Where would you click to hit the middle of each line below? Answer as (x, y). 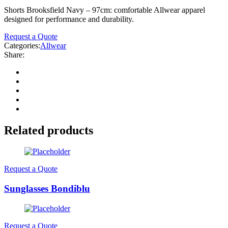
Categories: (22, 45)
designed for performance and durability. (69, 19)
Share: (14, 54)
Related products (49, 130)
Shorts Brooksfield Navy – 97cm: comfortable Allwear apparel (105, 10)
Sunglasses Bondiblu (47, 189)
